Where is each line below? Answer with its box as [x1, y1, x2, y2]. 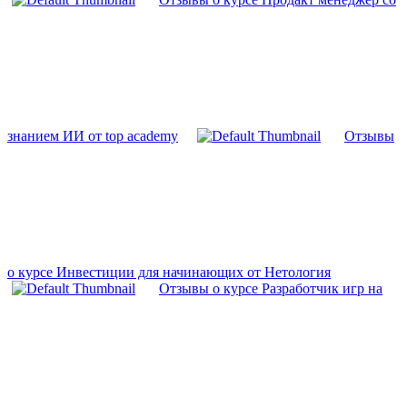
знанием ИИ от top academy [7, 128, 178, 144]
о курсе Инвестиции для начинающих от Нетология [7, 264, 331, 281]
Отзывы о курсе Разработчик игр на [159, 281, 382, 297]
